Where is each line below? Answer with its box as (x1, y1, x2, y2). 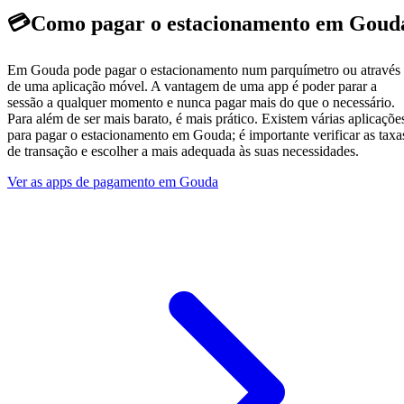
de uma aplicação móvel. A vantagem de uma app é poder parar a (7, 78, 377, 95)
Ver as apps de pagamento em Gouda (7, 174, 218, 190)
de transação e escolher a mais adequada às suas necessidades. (7, 143, 359, 160)
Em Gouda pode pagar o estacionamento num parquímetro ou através (7, 62, 400, 78)
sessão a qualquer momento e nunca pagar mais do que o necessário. (7, 95, 395, 111)
